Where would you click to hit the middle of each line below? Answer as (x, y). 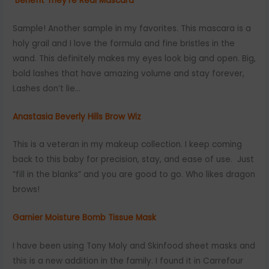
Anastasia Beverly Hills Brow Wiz (77, 116)
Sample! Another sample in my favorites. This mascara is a (132, 28)
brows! (26, 190)
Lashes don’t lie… (47, 88)
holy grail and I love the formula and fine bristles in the (124, 43)
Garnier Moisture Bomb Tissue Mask (85, 218)
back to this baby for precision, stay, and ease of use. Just (134, 160)
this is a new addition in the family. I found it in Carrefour (128, 261)
